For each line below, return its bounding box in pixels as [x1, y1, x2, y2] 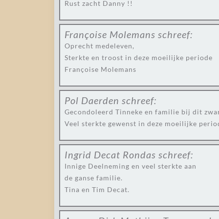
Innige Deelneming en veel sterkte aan [65, 162, 197, 170]
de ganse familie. [65, 174, 123, 182]
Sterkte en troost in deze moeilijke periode [65, 53, 213, 62]
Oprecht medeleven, [65, 42, 134, 50]
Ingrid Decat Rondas [65, 149, 156, 160]
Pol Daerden [65, 94, 119, 106]
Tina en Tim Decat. [65, 185, 130, 194]
